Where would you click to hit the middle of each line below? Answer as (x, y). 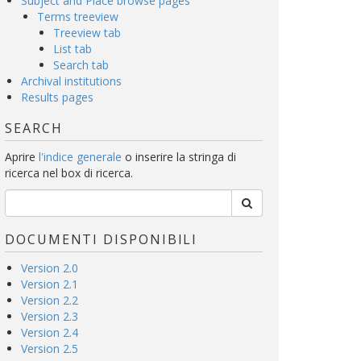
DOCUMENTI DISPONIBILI (102, 239)
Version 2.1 (50, 284)
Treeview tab (87, 33)
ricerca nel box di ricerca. (69, 173)
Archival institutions (71, 81)
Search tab (81, 65)
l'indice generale (80, 157)
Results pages (57, 97)
